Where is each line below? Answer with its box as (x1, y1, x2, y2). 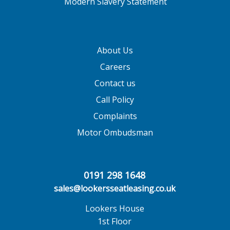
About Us (97, 45, 133, 56)
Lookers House (85, 203, 144, 215)
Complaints (93, 110, 137, 122)
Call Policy (96, 94, 134, 106)
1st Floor (98, 216, 131, 227)
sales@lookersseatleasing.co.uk (53, 183, 176, 195)
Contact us (94, 78, 136, 89)
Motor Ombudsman (77, 127, 153, 139)
